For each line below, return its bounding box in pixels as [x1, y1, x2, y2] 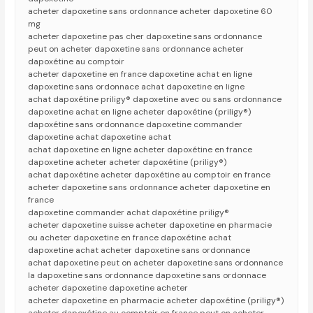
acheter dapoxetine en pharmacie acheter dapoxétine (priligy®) [28, 295, 284, 307]
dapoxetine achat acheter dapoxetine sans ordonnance [28, 245, 251, 256]
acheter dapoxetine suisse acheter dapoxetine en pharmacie [28, 219, 272, 231]
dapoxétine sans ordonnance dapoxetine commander [28, 119, 243, 131]
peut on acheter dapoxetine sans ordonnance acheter [28, 43, 245, 55]
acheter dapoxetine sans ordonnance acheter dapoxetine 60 [28, 6, 273, 17]
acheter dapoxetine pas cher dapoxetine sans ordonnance [28, 31, 263, 43]
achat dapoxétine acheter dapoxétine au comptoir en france [28, 169, 271, 181]
